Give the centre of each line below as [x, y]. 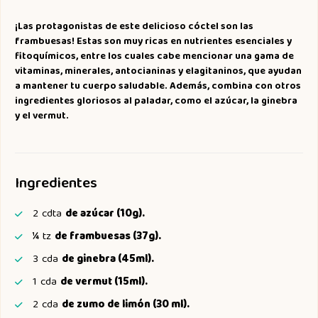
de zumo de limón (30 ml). [126, 305]
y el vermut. [42, 116]
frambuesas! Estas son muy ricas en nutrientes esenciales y [153, 42]
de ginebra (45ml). [108, 260]
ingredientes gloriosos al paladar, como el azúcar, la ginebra [156, 102]
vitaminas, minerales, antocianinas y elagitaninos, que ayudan [158, 72]
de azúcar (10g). [105, 214]
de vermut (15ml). [104, 283]
